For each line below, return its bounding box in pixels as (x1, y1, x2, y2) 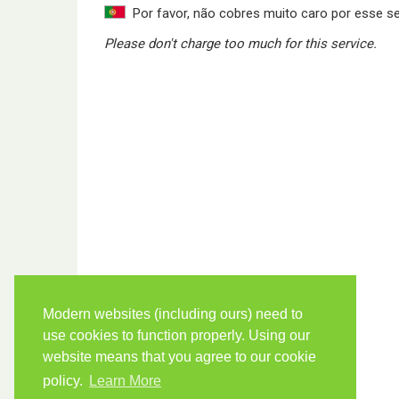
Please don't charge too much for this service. (104, 35, 377, 52)
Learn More (89, 373, 162, 389)
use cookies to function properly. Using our (43, 328, 310, 344)
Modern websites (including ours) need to (43, 306, 303, 322)
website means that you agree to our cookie (43, 349, 316, 365)
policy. (43, 373, 86, 389)
